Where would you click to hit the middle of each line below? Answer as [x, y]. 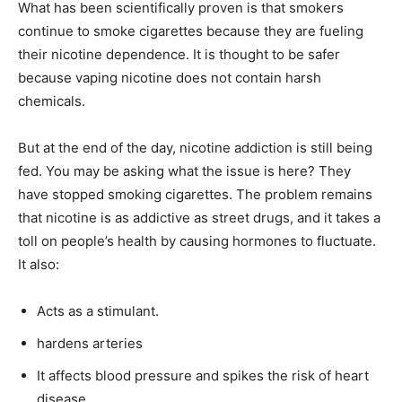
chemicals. [52, 100]
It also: [39, 264]
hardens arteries [90, 343]
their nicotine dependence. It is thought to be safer [179, 54]
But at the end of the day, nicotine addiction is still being [195, 147]
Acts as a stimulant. [98, 310]
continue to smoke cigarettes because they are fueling [191, 31]
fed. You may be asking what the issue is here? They [184, 170]
